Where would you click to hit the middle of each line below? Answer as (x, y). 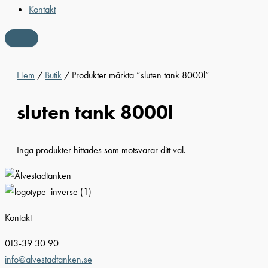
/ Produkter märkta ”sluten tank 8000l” (135, 75)
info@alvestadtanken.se (48, 260)
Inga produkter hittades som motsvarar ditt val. (101, 150)
